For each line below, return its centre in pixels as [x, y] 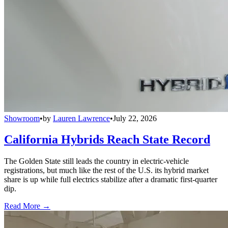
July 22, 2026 [135, 118]
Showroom [22, 118]
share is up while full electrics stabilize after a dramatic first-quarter [111, 180]
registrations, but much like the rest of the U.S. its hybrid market [106, 170]
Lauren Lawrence [81, 118]
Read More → [27, 206]
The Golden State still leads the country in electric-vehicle [96, 161]
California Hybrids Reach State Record [107, 140]
